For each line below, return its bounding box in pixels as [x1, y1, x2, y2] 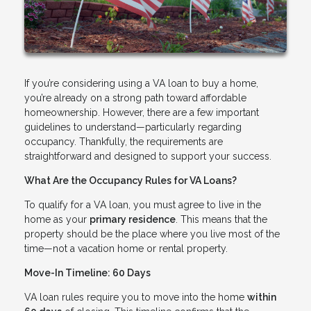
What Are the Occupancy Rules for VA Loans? [24, 175, 237, 187]
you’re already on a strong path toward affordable [24, 92, 246, 104]
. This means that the [176, 214, 267, 226]
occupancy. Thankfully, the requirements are [24, 136, 223, 148]
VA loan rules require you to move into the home [24, 292, 247, 303]
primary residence [90, 214, 176, 226]
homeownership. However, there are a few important [24, 107, 259, 119]
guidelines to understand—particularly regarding [24, 121, 242, 133]
